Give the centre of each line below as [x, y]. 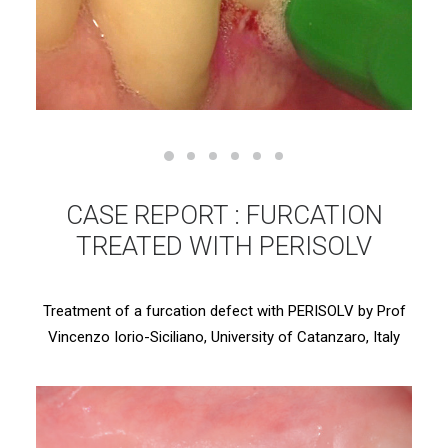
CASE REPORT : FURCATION [224, 215]
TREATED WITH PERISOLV [224, 246]
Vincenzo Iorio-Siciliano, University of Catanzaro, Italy [224, 337]
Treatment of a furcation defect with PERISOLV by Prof [224, 311]
